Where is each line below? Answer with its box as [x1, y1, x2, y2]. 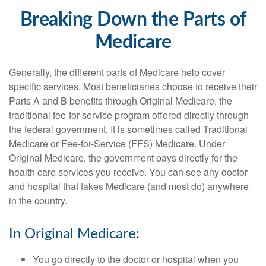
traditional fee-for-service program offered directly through [9, 108, 249, 122]
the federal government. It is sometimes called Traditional [9, 122, 248, 136]
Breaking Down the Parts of [20, 10, 246, 29]
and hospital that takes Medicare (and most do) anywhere [9, 179, 249, 193]
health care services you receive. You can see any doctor [9, 165, 248, 179]
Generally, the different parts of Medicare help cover [9, 65, 225, 79]
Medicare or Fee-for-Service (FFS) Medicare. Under [9, 137, 225, 150]
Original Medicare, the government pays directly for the [9, 151, 237, 164]
